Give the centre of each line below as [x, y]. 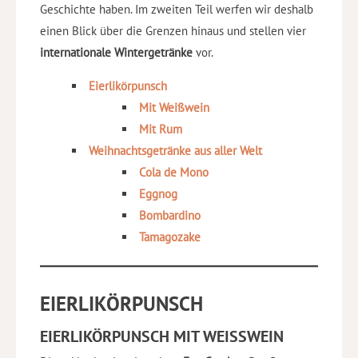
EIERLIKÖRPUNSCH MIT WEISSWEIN [157, 336]
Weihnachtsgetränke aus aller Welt [175, 150]
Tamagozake [169, 237]
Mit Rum [160, 129]
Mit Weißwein [174, 107]
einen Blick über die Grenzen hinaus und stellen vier [173, 30]
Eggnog [158, 193]
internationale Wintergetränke [116, 52]
